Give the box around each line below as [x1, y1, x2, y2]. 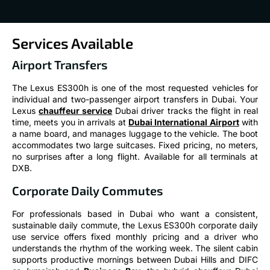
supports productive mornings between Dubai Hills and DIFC [12, 254, 258, 265]
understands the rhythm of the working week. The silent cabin [12, 242, 258, 253]
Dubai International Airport [128, 117, 239, 128]
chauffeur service [39, 105, 113, 116]
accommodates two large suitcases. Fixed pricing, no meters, [12, 140, 258, 151]
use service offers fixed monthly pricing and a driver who [12, 231, 258, 242]
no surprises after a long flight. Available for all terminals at [12, 151, 258, 162]
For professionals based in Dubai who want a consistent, [12, 208, 258, 219]
